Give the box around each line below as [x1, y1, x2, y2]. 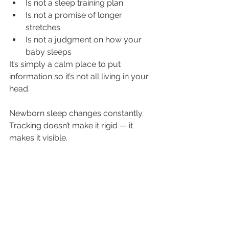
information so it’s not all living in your [9, 72, 151, 82]
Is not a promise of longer [26, 10, 124, 20]
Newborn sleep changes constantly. [9, 108, 146, 119]
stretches [26, 22, 60, 33]
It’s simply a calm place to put [9, 59, 123, 70]
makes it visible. [9, 133, 67, 143]
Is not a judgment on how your [26, 35, 144, 45]
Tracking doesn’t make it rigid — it [9, 121, 135, 131]
